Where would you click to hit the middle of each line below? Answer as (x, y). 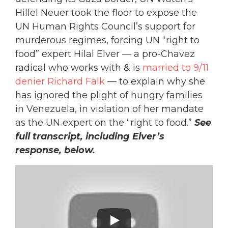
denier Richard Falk (60, 82)
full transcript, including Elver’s (90, 137)
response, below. (55, 150)
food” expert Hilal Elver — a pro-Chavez (105, 54)
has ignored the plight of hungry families (109, 95)
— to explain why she (155, 82)
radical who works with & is (79, 68)
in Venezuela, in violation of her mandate (109, 109)
